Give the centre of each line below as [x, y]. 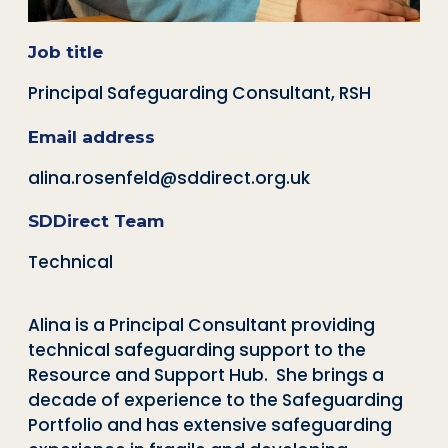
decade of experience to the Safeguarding [215, 399]
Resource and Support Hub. [148, 374]
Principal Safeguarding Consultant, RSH [199, 93]
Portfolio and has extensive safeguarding [210, 424]
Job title [65, 52]
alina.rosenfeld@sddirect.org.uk [169, 177]
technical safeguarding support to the [197, 349]
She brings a [328, 374]
